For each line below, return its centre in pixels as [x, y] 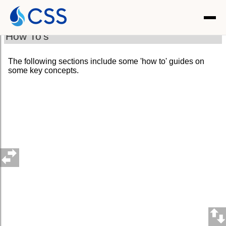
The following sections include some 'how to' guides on [106, 61]
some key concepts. [43, 70]
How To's [27, 36]
